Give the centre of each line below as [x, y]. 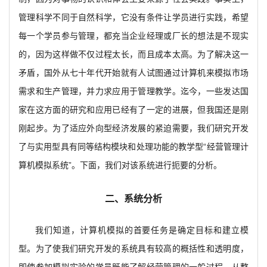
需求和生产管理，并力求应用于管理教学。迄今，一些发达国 [133, 91]
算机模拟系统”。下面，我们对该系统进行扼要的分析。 [120, 165]
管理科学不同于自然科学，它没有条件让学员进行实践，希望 [133, 17]
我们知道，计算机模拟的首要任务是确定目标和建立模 [142, 230]
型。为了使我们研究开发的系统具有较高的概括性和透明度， [133, 249]
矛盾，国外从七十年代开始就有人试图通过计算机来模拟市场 [133, 73]
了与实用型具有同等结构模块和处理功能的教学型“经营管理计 [133, 147]
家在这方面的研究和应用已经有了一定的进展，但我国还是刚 [133, 110]
